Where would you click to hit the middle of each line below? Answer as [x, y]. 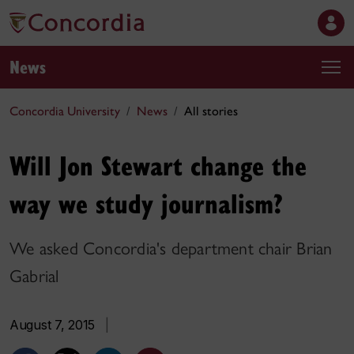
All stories [211, 111]
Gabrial [34, 276]
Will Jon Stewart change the [158, 165]
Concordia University [65, 111]
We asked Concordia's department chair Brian [171, 249]
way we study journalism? [146, 203]
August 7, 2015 [53, 325]
